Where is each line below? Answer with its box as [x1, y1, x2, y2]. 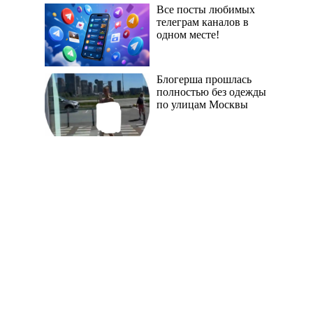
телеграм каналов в [156, 16, 249, 29]
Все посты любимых [156, 3, 255, 16]
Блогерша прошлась [156, 73, 252, 86]
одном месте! [156, 29, 219, 41]
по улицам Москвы [156, 99, 248, 111]
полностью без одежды [156, 86, 266, 99]
